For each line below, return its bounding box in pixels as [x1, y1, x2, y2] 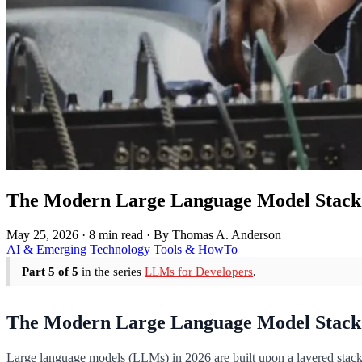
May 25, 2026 [6, 227, 78, 242]
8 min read [89, 227, 143, 242]
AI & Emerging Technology [6, 242, 150, 256]
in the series [78, 263, 145, 278]
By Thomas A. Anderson [154, 227, 281, 242]
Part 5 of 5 [22, 263, 79, 278]
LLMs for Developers [145, 263, 254, 278]
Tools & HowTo [154, 242, 238, 256]
